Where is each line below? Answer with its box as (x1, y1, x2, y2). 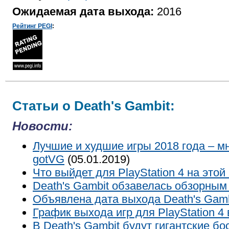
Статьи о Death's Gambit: (12, 98, 175, 113)
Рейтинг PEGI (12, 22, 52, 30)
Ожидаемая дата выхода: (12, 5, 154, 18)
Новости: (12, 119, 73, 133)
